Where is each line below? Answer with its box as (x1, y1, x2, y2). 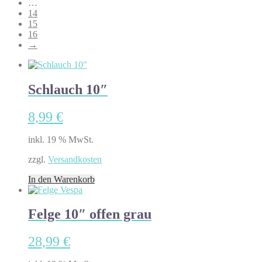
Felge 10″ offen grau (28, 206, 151, 222)
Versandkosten (48, 154, 102, 164)
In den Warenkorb (28, 174, 95, 184)
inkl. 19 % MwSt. (28, 134, 94, 144)
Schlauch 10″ (28, 81, 108, 97)
